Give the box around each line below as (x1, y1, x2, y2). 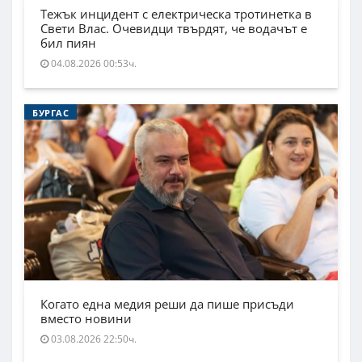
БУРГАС (32, 107, 69, 120)
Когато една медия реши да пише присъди (40, 296, 294, 313)
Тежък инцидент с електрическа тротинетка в (40, 6, 312, 23)
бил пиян (40, 35, 96, 52)
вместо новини (40, 310, 132, 327)
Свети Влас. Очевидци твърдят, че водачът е (40, 20, 307, 37)
